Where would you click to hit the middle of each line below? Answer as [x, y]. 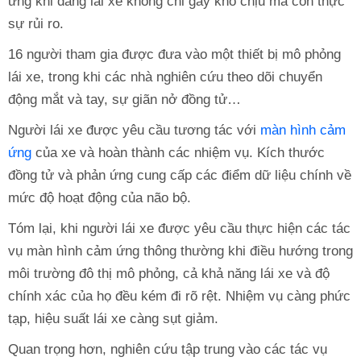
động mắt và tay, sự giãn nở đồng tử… [124, 99]
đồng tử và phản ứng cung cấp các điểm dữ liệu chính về [180, 175]
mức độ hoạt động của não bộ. [100, 197]
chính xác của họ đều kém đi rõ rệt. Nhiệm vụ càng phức [179, 296]
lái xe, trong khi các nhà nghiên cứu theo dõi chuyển [165, 77]
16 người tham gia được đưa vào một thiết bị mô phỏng [174, 54]
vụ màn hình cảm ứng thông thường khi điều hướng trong [180, 251]
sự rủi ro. [36, 23]
